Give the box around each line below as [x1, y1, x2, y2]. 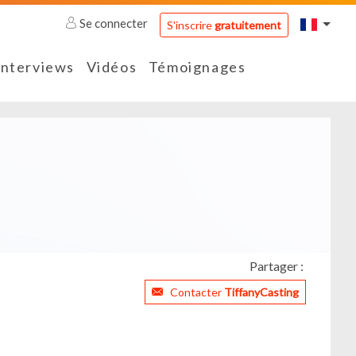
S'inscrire [166, 17, 215, 32]
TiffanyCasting [224, 285, 299, 300]
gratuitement [214, 17, 281, 32]
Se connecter [77, 16, 151, 31]
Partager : [249, 258, 304, 274]
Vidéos [86, 58, 137, 76]
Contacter [170, 285, 224, 300]
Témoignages [148, 58, 246, 76]
